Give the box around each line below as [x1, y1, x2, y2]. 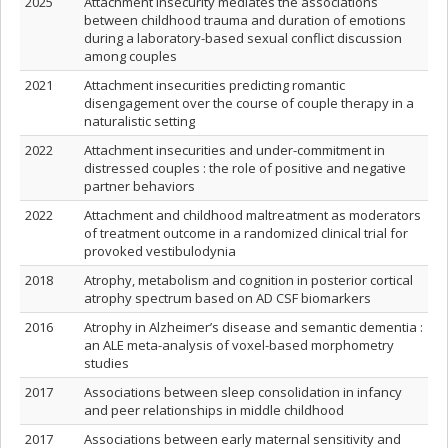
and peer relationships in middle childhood [84, 401, 344, 419]
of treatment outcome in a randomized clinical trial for [84, 224, 408, 242]
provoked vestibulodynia [84, 242, 236, 260]
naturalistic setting [84, 112, 195, 130]
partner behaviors [84, 177, 195, 195]
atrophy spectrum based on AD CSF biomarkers [84, 289, 371, 307]
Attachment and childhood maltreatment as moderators [84, 206, 421, 224]
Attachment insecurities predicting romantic [84, 76, 345, 94]
